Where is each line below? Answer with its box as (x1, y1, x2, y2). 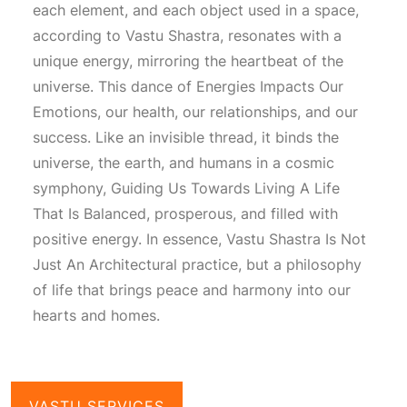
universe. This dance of (33, 76, 196, 95)
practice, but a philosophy (177, 254, 362, 273)
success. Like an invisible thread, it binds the (33, 127, 339, 146)
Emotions (33, 102, 97, 121)
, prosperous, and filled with (146, 203, 338, 223)
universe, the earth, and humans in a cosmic (33, 153, 334, 172)
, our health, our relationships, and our (97, 102, 358, 121)
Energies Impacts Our (196, 76, 343, 95)
